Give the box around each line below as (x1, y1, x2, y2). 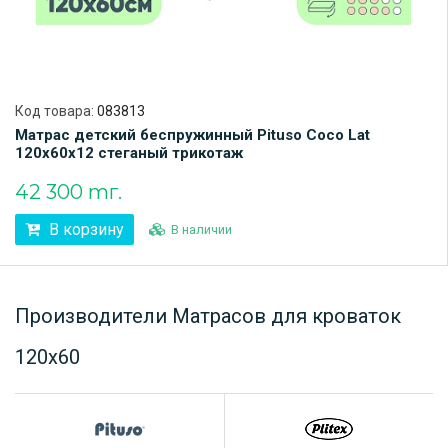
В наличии (171, 221, 232, 237)
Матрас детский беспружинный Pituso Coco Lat (15, 125, 370, 144)
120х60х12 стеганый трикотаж (15, 143, 243, 162)
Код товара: (15, 102, 97, 119)
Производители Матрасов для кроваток (15, 303, 401, 328)
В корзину (45, 219, 124, 239)
